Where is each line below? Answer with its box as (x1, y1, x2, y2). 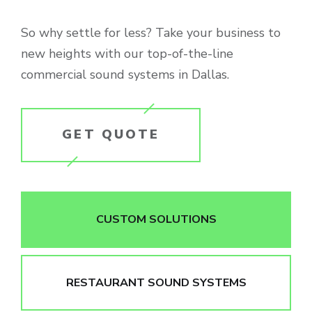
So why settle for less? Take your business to (21, 24, 281, 41)
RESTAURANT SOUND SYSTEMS (65, 275, 247, 291)
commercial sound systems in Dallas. (21, 65, 229, 83)
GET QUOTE (62, 126, 159, 143)
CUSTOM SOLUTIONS (95, 212, 217, 228)
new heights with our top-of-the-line (21, 45, 233, 62)
